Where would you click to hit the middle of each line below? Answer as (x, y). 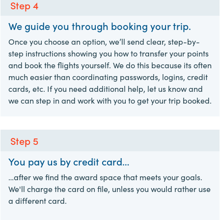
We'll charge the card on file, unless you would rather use (110, 188)
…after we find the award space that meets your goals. (105, 177)
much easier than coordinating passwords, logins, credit (108, 76)
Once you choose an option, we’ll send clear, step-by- (104, 41)
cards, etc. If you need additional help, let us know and (106, 88)
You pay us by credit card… (69, 161)
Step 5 (24, 140)
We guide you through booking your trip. (100, 25)
